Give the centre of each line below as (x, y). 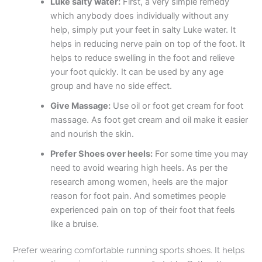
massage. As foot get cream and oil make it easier (149, 120)
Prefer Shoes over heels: (102, 154)
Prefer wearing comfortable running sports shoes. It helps (129, 250)
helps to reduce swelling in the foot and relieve (143, 58)
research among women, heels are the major (139, 182)
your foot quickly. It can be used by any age (137, 72)
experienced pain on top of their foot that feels (143, 210)
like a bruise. (75, 224)
